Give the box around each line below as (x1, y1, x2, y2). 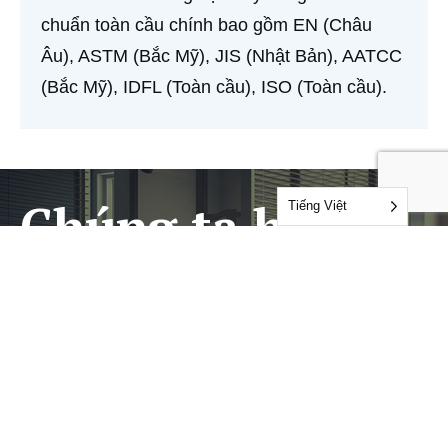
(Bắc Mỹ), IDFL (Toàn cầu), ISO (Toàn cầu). (41, 76, 387, 97)
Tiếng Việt (288, 198, 347, 213)
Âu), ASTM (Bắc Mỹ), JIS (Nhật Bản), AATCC (41, 45, 402, 66)
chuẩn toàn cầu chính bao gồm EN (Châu (41, 14, 372, 35)
